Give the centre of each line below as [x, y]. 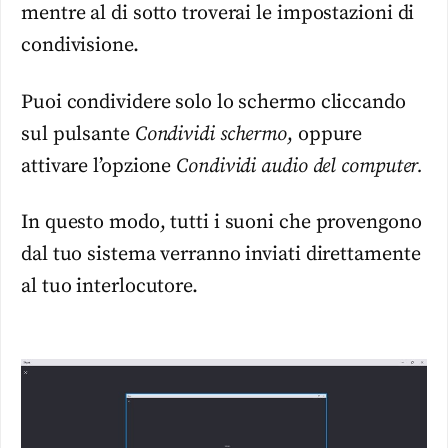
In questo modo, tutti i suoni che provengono [221, 222]
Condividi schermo [211, 134]
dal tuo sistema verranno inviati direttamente [221, 254]
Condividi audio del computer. [300, 166]
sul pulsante [78, 134]
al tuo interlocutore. [109, 286]
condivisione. [80, 46]
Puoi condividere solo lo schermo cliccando [213, 102]
